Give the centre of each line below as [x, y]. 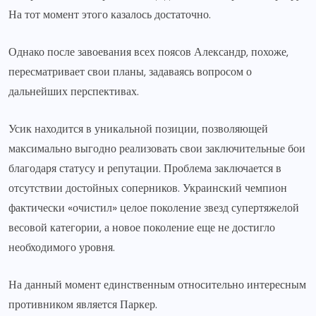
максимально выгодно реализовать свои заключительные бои [157, 148]
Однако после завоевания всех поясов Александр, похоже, [148, 51]
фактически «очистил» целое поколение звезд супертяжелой [154, 207]
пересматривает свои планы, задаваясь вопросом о [130, 71]
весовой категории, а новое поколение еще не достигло [142, 227]
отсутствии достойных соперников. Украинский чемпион [148, 188]
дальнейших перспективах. [74, 91]
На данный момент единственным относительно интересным [157, 284]
